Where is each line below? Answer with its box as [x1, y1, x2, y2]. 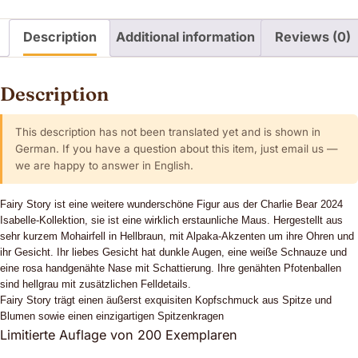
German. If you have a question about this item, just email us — [15, 142, 337, 156]
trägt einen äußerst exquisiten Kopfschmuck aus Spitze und [54, 294, 332, 307]
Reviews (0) [274, 28, 351, 45]
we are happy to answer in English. [15, 159, 193, 173]
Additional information [116, 28, 255, 45]
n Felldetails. [132, 278, 191, 291]
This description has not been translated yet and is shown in [15, 125, 320, 139]
